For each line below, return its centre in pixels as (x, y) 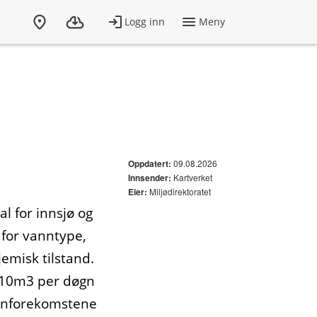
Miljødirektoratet (179, 191)
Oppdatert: (150, 164)
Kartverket (192, 177)
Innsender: (150, 178)
